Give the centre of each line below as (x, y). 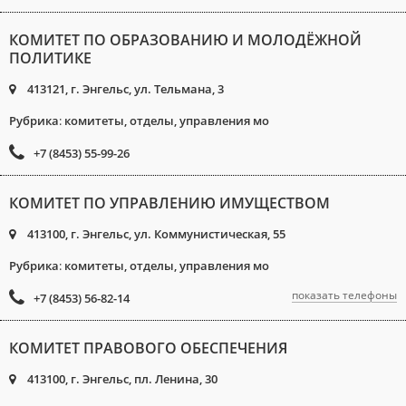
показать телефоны (344, 295)
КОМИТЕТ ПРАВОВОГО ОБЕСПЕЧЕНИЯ (148, 348)
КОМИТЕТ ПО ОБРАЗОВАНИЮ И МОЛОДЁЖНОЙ (185, 40)
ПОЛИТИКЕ (50, 58)
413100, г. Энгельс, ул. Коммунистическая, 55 (155, 234)
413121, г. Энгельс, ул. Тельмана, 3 (124, 89)
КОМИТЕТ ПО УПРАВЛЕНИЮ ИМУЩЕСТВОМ (169, 203)
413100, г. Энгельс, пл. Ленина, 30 (121, 379)
